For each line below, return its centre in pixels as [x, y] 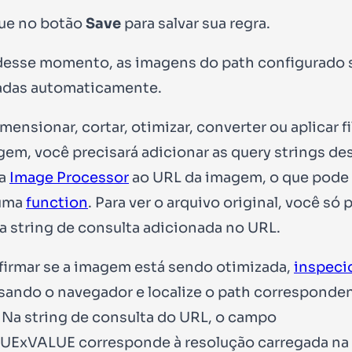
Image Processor [69, 177]
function [57, 202]
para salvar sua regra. [196, 23]
